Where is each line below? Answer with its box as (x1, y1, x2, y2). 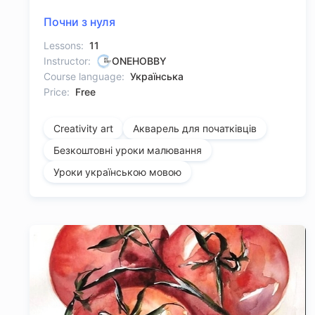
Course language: (44, 70, 124, 83)
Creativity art (53, 122, 113, 135)
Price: (44, 86, 70, 98)
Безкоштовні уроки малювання (53, 144, 202, 157)
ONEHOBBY (112, 55, 167, 67)
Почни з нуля (44, 15, 115, 30)
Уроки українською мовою (53, 166, 181, 179)
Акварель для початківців (133, 122, 257, 135)
